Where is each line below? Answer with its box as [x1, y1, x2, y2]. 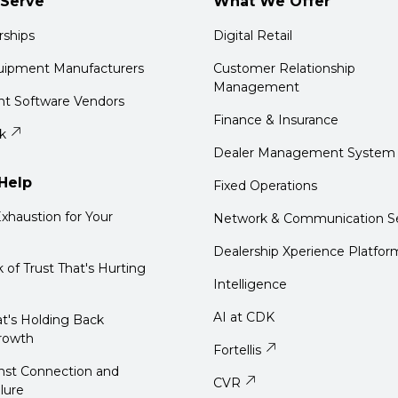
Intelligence [213, 276, 287, 292]
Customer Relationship [213, 60, 355, 76]
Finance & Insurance [213, 112, 338, 128]
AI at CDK [213, 309, 275, 325]
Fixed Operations [213, 178, 317, 194]
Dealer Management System [213, 145, 395, 161]
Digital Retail [213, 28, 292, 44]
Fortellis [213, 342, 261, 358]
